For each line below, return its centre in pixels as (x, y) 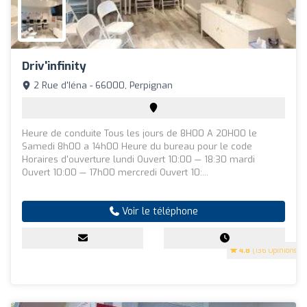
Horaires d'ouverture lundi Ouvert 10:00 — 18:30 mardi (138, 160)
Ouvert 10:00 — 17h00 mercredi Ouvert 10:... (115, 173)
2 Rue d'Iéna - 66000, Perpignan (102, 86)
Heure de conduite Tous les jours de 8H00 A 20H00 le (139, 134)
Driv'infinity (54, 66)
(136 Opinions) (275, 251)
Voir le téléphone (158, 212)
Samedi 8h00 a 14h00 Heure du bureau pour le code (137, 147)
